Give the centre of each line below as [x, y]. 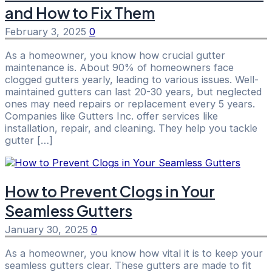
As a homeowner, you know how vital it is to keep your [134, 253]
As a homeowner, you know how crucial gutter [115, 56]
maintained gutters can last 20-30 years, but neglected [133, 92]
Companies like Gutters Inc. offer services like [111, 116]
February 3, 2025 [47, 32]
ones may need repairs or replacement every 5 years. [130, 104]
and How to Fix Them [80, 13]
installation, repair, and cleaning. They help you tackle [131, 128]
